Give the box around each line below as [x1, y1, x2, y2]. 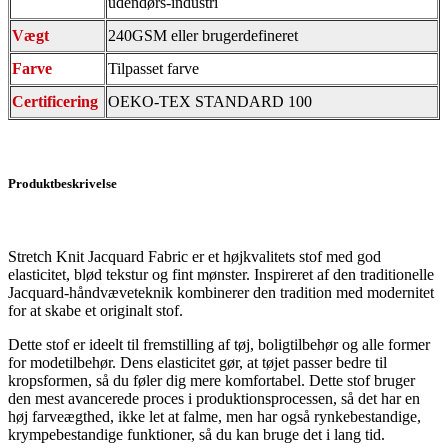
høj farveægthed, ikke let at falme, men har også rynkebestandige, [8, 408, 421, 426]
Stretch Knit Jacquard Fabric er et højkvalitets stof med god [8, 248, 381, 266]
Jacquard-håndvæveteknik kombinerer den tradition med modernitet [8, 284, 434, 302]
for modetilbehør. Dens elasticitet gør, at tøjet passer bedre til [8, 354, 387, 372]
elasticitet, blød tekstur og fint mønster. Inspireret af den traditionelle [8, 266, 434, 284]
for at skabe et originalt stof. [8, 302, 183, 320]
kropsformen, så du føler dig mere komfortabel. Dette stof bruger [8, 372, 415, 390]
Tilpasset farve [108, 59, 199, 77]
